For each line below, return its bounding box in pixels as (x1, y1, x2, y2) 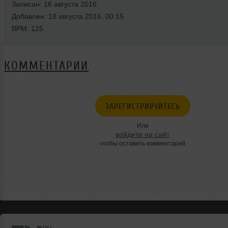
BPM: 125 (12, 24, 43, 33)
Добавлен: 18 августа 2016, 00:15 (12, 12, 124, 20)
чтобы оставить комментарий (100, 139, 185, 147)
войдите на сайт (116, 130, 169, 138)
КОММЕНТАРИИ (4, 59, 89, 73)
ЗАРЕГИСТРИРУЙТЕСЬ (105, 101, 180, 111)
